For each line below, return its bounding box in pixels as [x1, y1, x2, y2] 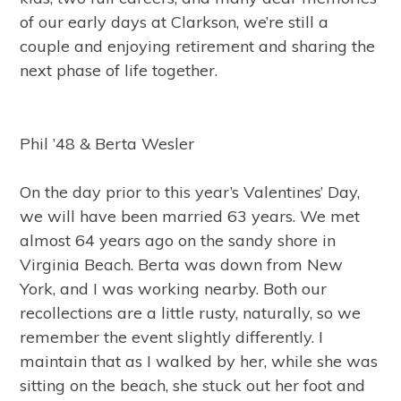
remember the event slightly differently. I [20, 327, 324, 347]
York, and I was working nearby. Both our [20, 278, 328, 299]
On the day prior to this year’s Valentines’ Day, [20, 182, 361, 202]
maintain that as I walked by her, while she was [20, 351, 379, 371]
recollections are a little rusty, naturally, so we [20, 303, 362, 323]
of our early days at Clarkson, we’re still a [20, 12, 329, 32]
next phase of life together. [20, 60, 218, 81]
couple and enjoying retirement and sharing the [20, 36, 376, 56]
